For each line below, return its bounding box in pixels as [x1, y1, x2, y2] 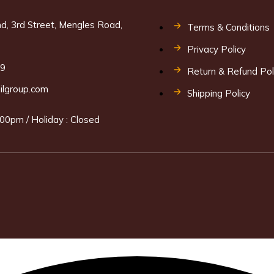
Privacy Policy [187, 43, 246, 55]
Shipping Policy [187, 87, 250, 99]
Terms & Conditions [187, 21, 270, 33]
